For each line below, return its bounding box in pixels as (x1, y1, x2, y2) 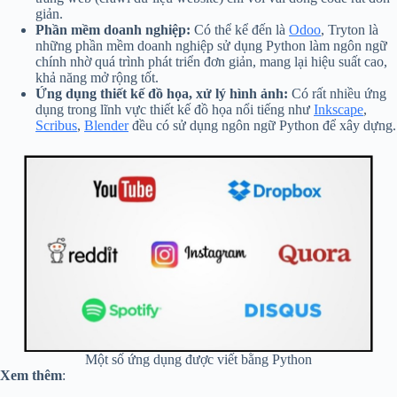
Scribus (35, 118, 77, 134)
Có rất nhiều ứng (288, 86, 386, 102)
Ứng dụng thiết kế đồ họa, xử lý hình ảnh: (35, 86, 288, 102)
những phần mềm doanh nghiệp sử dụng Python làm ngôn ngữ (35, 38, 387, 54)
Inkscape (314, 102, 363, 118)
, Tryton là (321, 22, 378, 38)
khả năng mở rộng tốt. (35, 70, 159, 86)
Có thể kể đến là (191, 22, 289, 38)
